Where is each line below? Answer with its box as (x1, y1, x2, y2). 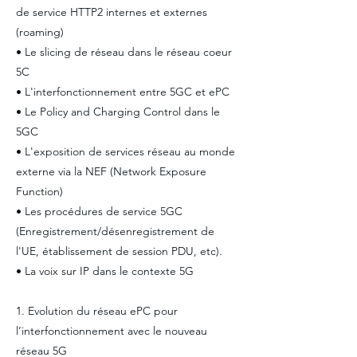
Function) (16, 184, 63, 198)
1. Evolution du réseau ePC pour (16, 304, 178, 318)
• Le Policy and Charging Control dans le (16, 104, 220, 119)
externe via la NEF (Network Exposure (16, 164, 206, 178)
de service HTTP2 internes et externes (16, 5, 207, 19)
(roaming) (16, 25, 64, 39)
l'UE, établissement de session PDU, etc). (16, 244, 222, 258)
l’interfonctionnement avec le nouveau (16, 324, 207, 338)
